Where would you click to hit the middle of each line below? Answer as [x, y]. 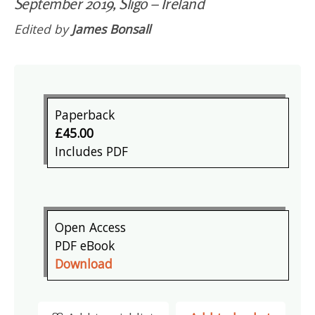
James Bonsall [111, 29]
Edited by [43, 29]
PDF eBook [85, 246]
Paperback [85, 115]
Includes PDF [92, 152]
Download [84, 264]
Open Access [91, 227]
